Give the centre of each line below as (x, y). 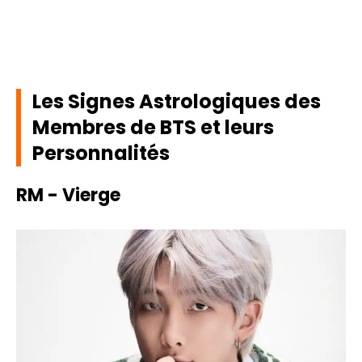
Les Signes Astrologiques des (177, 101)
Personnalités (101, 153)
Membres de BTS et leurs (153, 127)
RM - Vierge (68, 195)
